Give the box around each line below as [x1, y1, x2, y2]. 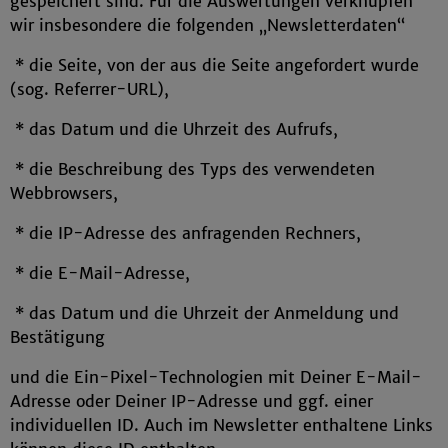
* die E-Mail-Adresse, [10, 263, 190, 283]
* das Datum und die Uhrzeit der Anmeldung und [10, 303, 399, 323]
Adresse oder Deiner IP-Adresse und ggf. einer [10, 391, 373, 411]
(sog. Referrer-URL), [10, 79, 169, 99]
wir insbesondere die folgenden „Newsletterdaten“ [10, 15, 405, 35]
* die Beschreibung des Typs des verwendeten [10, 159, 375, 179]
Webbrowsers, [10, 183, 118, 203]
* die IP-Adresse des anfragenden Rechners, [10, 223, 361, 243]
